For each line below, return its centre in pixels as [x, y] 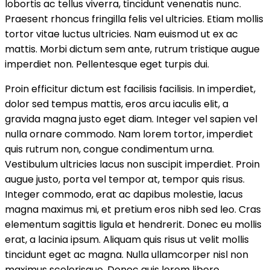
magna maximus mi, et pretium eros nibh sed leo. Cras [133, 209]
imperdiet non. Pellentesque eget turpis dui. [107, 64]
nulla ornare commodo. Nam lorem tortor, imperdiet [129, 134]
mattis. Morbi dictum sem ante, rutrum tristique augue [132, 49]
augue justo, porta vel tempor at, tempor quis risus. [125, 179]
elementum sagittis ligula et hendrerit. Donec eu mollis [133, 224]
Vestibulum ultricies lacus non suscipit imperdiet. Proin [132, 164]
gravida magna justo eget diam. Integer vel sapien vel [131, 119]
